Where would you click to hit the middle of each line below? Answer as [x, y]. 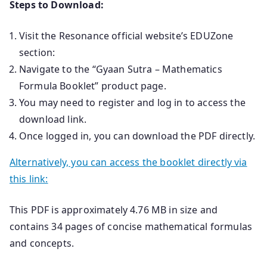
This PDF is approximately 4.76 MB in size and [114, 209]
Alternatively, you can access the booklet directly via [128, 162]
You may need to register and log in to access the [132, 102]
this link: [29, 178]
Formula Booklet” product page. [93, 86]
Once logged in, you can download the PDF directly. [137, 136]
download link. [53, 119]
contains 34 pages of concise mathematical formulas [131, 226]
